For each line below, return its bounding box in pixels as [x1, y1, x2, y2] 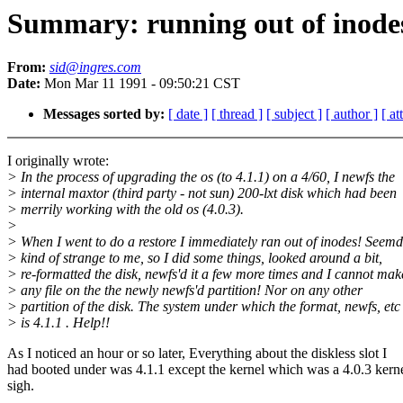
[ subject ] [266, 106, 322, 122]
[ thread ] [211, 106, 263, 122]
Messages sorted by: [43, 106, 165, 122]
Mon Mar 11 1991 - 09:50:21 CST [40, 76, 240, 92]
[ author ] [326, 106, 378, 122]
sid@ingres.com [49, 59, 141, 76]
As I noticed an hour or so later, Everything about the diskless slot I [7, 345, 387, 362]
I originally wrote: [7, 153, 109, 169]
